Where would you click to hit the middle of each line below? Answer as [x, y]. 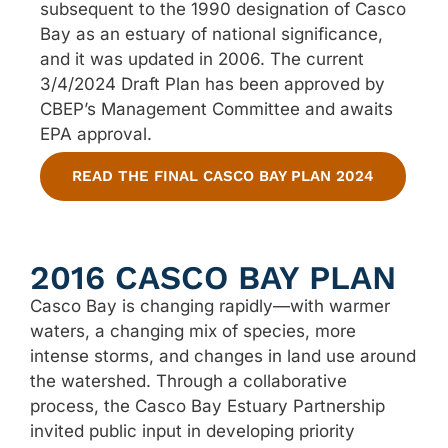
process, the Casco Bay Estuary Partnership [207, 405]
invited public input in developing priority [192, 430]
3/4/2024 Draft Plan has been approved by [212, 83]
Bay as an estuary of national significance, [211, 33]
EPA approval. [96, 133]
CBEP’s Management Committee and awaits [216, 108]
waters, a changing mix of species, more [193, 330]
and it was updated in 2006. [155, 58]
